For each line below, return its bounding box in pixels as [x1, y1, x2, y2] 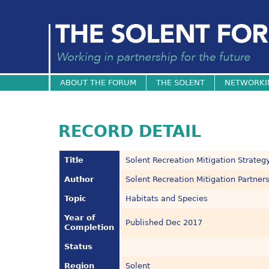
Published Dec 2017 [125, 218, 203, 228]
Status [64, 242, 93, 252]
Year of [64, 213, 96, 223]
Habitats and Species [125, 194, 208, 204]
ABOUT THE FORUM [59, 78, 136, 88]
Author [64, 175, 94, 184]
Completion [64, 223, 115, 232]
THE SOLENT [156, 78, 205, 88]
